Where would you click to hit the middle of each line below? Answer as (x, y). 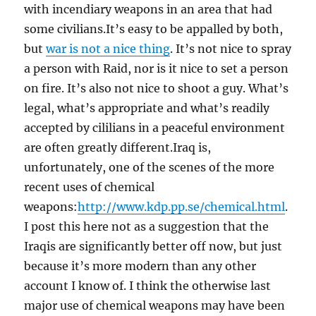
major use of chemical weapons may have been (155, 306)
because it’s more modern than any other (140, 266)
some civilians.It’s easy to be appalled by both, (154, 29)
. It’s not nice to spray (231, 49)
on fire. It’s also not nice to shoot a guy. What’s (157, 89)
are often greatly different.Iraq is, (118, 148)
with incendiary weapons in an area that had (148, 10)
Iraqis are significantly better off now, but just (153, 247)
